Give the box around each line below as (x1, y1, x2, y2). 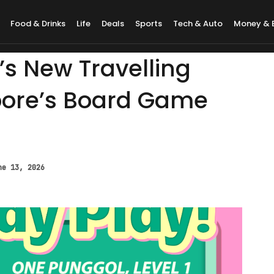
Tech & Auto (173, 18, 223, 29)
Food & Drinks (10, 18, 66, 29)
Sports (135, 18, 163, 29)
